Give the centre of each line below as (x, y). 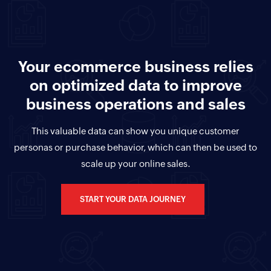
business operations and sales (135, 104)
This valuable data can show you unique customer (135, 131)
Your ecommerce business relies (135, 66)
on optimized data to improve (135, 85)
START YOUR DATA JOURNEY (132, 199)
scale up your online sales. (135, 163)
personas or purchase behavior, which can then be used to (135, 147)
